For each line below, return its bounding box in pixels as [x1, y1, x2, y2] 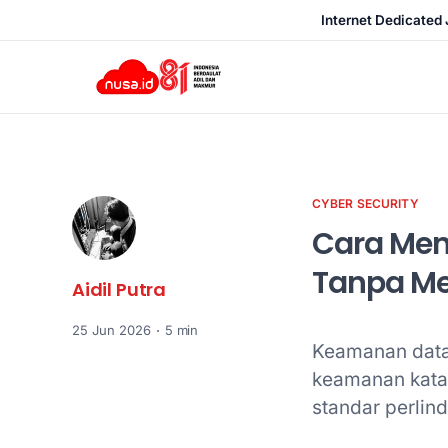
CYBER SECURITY [312, 196, 419, 211]
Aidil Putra [72, 277, 167, 302]
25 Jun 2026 [72, 322, 151, 338]
